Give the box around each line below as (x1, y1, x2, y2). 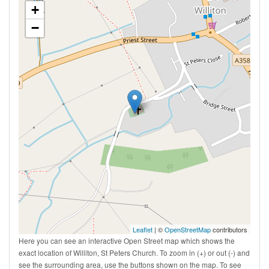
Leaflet (133, 225, 153, 234)
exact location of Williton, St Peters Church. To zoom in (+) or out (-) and (19, 247, 250, 258)
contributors (211, 225, 247, 234)
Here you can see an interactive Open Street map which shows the (19, 235, 235, 246)
